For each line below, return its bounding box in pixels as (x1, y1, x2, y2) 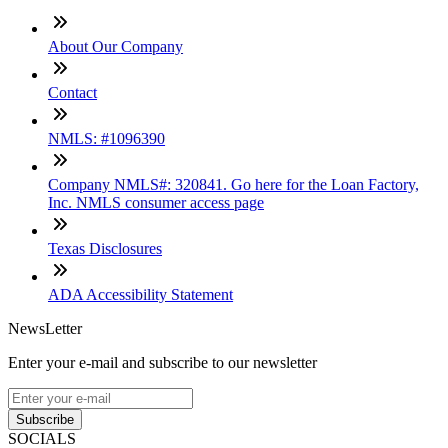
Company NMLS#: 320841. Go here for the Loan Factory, (48, 175, 419, 193)
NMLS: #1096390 (48, 129, 165, 147)
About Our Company (48, 37, 183, 55)
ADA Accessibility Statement (48, 285, 233, 303)
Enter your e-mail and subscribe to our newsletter (8, 353, 317, 371)
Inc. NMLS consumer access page (48, 193, 264, 211)
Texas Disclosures (48, 239, 162, 257)
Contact (48, 83, 97, 101)
